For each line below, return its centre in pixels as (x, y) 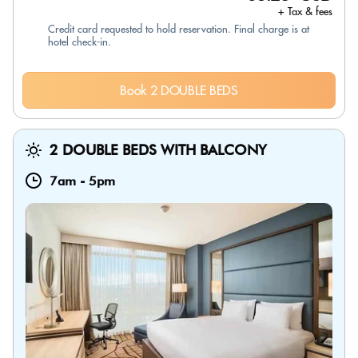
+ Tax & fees (305, 11)
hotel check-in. (80, 42)
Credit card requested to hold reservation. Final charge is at (179, 29)
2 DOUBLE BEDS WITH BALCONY (158, 150)
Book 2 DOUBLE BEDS (179, 90)
